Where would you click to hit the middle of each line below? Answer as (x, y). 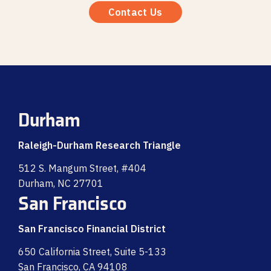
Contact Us (135, 12)
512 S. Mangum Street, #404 (82, 168)
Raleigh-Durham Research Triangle (100, 145)
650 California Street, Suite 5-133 (92, 252)
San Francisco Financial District (92, 229)
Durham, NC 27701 (61, 183)
